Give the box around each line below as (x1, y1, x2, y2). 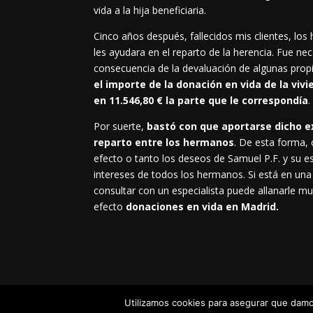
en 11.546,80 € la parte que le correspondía (94, 94, 309, 108)
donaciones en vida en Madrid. (126, 200, 279, 214)
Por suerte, (94, 119, 147, 133)
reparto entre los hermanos (94, 136, 235, 150)
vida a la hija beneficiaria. (94, 3, 207, 17)
